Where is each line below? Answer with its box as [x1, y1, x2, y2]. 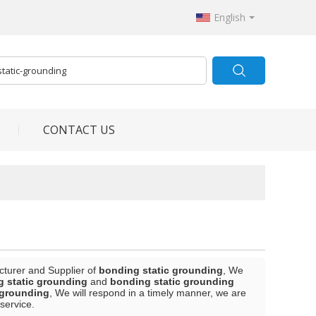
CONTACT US [43, 122, 115, 138]
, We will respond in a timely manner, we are [49, 287, 246, 298]
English [214, 11, 245, 24]
